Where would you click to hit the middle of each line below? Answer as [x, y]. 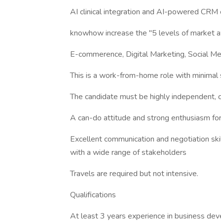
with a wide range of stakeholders [128, 152]
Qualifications [93, 195]
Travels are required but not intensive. [134, 174]
